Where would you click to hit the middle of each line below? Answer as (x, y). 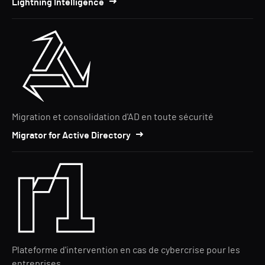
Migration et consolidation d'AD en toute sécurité (113, 117)
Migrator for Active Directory (71, 135)
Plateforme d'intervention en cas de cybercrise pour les (126, 250)
